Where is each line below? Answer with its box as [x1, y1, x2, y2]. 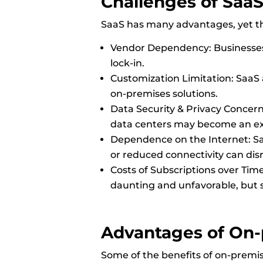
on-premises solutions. [110, 87, 220, 99]
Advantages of [101, 222, 229, 242]
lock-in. [110, 57, 147, 69]
